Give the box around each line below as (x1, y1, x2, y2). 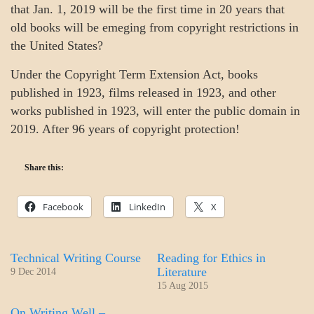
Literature (157, 265, 207, 279)
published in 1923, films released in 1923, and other (11, 86, 276, 100)
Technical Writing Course (11, 251, 141, 265)
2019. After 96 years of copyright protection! (11, 122, 240, 136)
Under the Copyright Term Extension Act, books (11, 67, 258, 81)
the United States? (11, 39, 103, 53)
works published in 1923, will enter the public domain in (11, 104, 300, 118)
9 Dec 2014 (11, 266, 56, 277)
